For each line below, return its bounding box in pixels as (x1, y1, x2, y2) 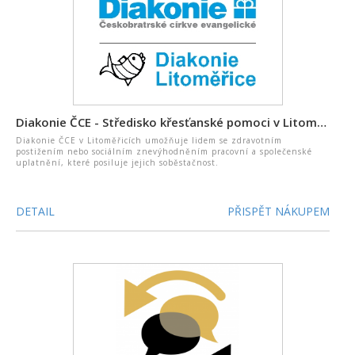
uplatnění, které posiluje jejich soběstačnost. (16, 157, 219, 168)
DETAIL (16, 204, 55, 219)
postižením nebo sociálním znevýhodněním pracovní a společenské (16, 146, 312, 157)
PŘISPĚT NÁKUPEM (227, 204, 330, 219)
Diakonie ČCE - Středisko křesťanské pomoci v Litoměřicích (317, 114, 326, 130)
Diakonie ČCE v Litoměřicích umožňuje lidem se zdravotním (16, 135, 282, 146)
